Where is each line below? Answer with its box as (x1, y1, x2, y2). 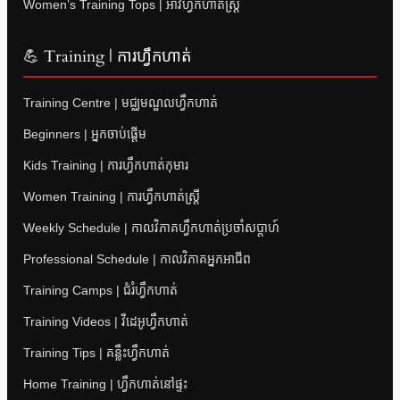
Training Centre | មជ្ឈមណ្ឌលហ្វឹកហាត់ (23, 96, 218, 111)
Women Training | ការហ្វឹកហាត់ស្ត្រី (23, 189, 200, 204)
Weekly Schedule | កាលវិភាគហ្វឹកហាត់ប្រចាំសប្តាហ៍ (23, 221, 279, 236)
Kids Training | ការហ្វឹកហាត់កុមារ (23, 158, 188, 173)
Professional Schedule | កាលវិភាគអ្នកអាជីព (23, 252, 251, 267)
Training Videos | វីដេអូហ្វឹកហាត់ (23, 314, 188, 329)
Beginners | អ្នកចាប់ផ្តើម (23, 127, 146, 142)
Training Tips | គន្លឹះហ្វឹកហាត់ (23, 346, 170, 361)
